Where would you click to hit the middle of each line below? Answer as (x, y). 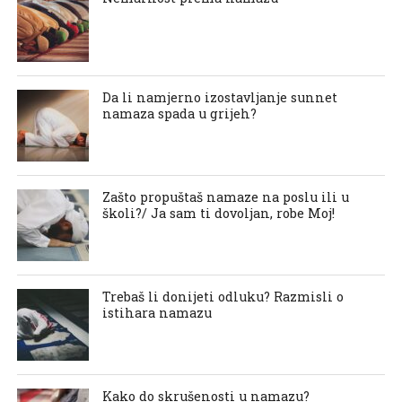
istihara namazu (157, 313)
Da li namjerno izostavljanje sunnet (219, 97)
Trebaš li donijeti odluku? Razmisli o (223, 297)
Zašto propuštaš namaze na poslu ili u (225, 197)
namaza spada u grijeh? (179, 114)
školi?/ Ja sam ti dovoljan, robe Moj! (218, 213)
